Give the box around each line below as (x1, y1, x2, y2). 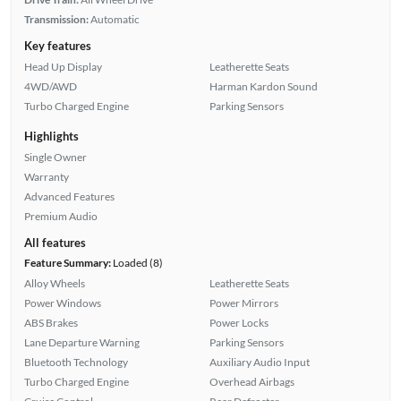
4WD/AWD (23, 79, 77, 93)
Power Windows (23, 295, 101, 310)
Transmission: (23, 12, 89, 26)
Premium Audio (23, 209, 98, 223)
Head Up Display (23, 59, 102, 73)
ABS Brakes (23, 315, 78, 329)
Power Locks (209, 315, 269, 329)
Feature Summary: (23, 255, 111, 269)
